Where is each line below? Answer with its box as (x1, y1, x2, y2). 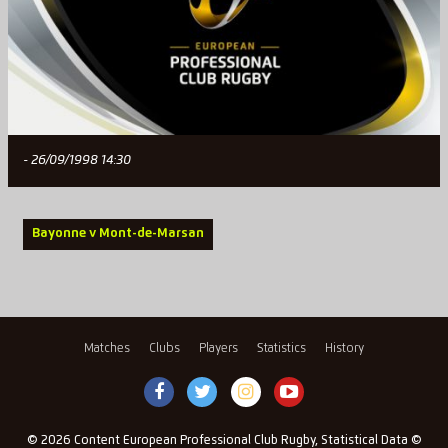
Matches (83, 341, 130, 355)
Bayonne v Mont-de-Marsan (31, 227, 204, 241)
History (325, 341, 365, 355)
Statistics (257, 341, 307, 355)
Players (199, 341, 238, 355)
